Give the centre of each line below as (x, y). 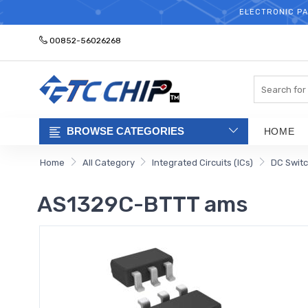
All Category (108, 163)
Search (268, 82)
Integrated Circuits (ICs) (203, 163)
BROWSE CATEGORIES (125, 131)
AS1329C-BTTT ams (143, 204)
